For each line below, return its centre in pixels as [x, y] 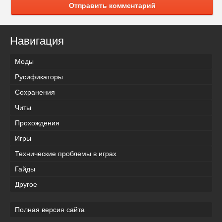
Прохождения [37, 123]
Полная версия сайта [50, 209]
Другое [26, 184]
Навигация [37, 41]
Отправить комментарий [112, 5]
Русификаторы [39, 77]
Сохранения [35, 92]
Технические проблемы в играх [66, 153]
